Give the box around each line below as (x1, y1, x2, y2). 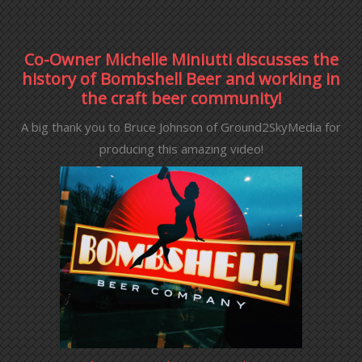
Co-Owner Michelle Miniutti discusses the (23, 48, 339, 70)
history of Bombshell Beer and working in (22, 67, 340, 90)
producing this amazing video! (99, 140, 263, 157)
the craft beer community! (80, 86, 282, 109)
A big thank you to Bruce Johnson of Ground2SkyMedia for (21, 118, 341, 135)
